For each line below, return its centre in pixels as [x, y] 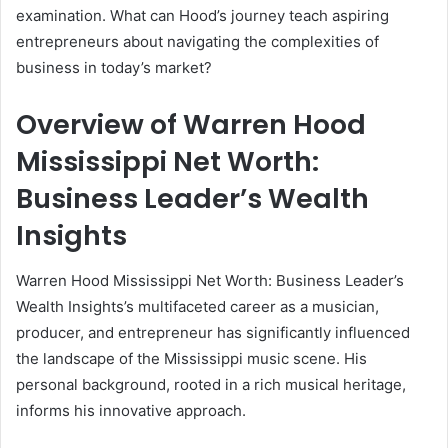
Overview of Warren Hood [191, 125]
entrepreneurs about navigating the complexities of [197, 42]
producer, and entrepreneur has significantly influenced [213, 332]
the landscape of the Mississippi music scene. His [191, 358]
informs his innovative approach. [131, 410]
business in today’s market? [114, 68]
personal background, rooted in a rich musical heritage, [211, 384]
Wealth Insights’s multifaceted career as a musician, [197, 306]
